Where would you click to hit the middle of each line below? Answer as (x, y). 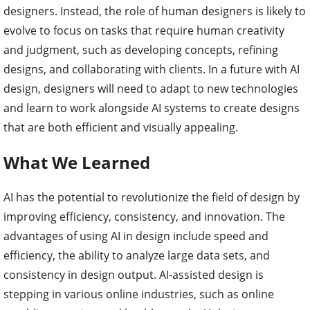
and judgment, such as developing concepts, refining (141, 49)
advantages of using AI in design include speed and (136, 236)
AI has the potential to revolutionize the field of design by (152, 197)
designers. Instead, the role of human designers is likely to (155, 11)
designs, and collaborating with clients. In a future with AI (152, 69)
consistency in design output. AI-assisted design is (134, 274)
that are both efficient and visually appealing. (121, 127)
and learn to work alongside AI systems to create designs (152, 108)
